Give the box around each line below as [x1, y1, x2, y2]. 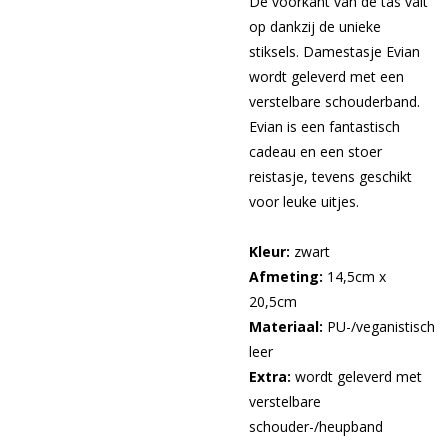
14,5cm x [323, 267, 386, 286]
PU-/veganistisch [323, 317, 435, 336]
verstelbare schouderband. [249, 92, 420, 111]
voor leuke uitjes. [249, 192, 359, 211]
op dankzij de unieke [249, 17, 381, 36]
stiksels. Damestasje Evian [249, 42, 420, 61]
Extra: [249, 367, 291, 386]
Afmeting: [249, 267, 323, 286]
